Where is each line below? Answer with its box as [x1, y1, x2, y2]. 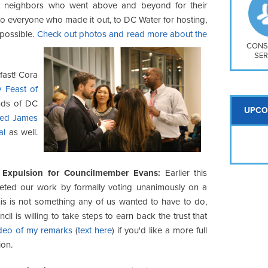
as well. [5, 126, 38, 138]
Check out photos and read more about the [36, 28, 208, 39]
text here [78, 224, 112, 236]
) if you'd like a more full [112, 224, 208, 236]
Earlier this [160, 167, 208, 178]
